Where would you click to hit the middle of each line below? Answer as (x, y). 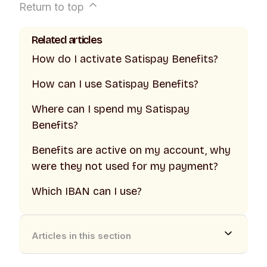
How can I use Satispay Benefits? (115, 84)
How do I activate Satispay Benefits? (125, 59)
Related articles (66, 40)
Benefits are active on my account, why (131, 150)
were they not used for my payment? (125, 167)
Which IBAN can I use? (86, 192)
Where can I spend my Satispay (110, 109)
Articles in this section (81, 235)
